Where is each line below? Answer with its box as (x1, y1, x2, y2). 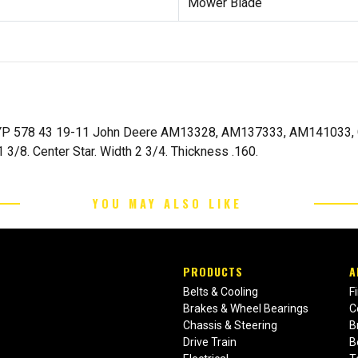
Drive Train (183, 336, 237, 349)
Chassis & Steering (183, 319, 278, 332)
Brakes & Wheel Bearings (183, 302, 309, 316)
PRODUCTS (183, 263, 244, 280)
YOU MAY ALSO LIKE (92, 195, 242, 213)
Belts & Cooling (183, 285, 259, 299)
